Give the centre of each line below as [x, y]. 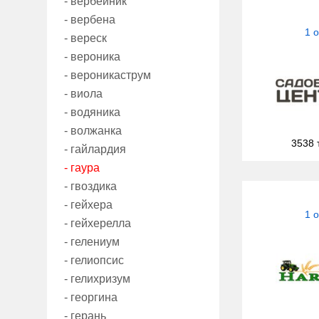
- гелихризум [97, 279]
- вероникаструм [108, 75]
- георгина [91, 298]
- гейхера [88, 205]
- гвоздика [90, 187]
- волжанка [93, 131]
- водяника [92, 113]
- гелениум [92, 242]
